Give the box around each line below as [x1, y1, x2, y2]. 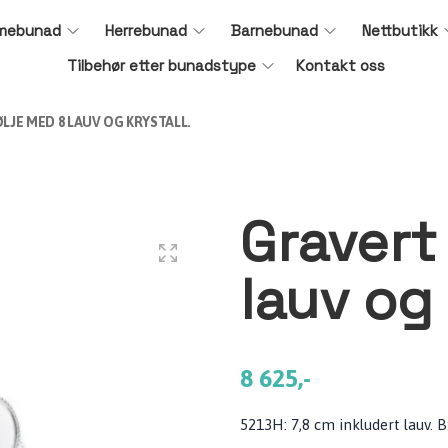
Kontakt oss [295, 56, 385, 75]
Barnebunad [231, 21, 319, 40]
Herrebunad [105, 21, 188, 40]
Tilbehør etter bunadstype [66, 56, 256, 75]
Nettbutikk [362, 21, 439, 40]
